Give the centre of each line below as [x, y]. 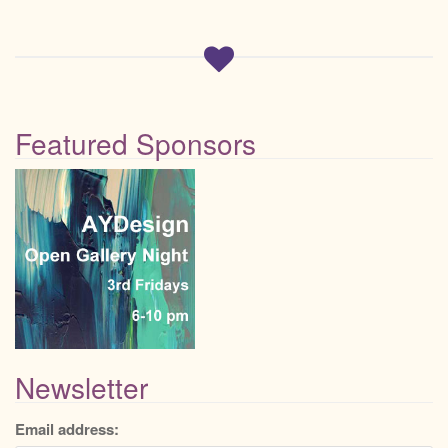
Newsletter [81, 386]
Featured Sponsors [135, 143]
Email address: [67, 428]
